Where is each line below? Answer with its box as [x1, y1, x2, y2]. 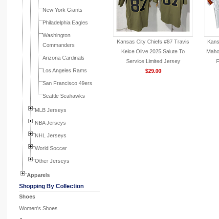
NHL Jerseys [35, 132, 66, 138]
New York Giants [43, 7, 83, 13]
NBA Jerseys [35, 120, 66, 126]
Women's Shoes [19, 205, 58, 211]
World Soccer [35, 145, 67, 151]
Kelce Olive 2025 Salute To [121, 48, 185, 54]
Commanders [43, 42, 75, 48]
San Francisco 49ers [43, 80, 92, 86]
